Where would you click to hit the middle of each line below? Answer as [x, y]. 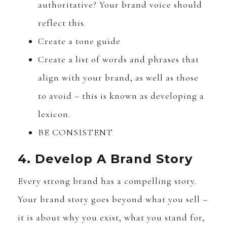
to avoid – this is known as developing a [121, 96]
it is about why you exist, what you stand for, [111, 218]
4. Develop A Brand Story [105, 159]
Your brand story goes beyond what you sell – [113, 199]
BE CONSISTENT [75, 133]
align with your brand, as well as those [118, 78]
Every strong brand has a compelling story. [107, 181]
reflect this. [62, 23]
